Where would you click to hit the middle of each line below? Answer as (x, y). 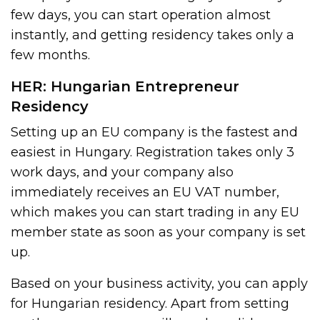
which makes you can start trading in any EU (155, 212)
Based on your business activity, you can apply (160, 283)
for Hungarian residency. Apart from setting (150, 303)
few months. (51, 55)
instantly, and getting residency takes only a (153, 35)
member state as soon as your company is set (159, 232)
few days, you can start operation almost (141, 15)
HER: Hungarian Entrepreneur (125, 86)
